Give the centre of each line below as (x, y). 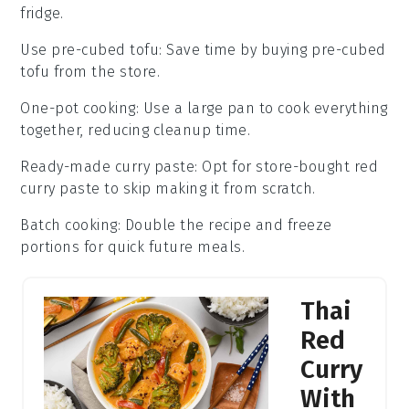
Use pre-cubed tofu (90, 49)
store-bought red (317, 166)
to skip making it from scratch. (208, 188)
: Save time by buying (236, 49)
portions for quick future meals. (133, 246)
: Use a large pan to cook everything (262, 108)
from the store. (105, 71)
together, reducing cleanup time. (136, 130)
